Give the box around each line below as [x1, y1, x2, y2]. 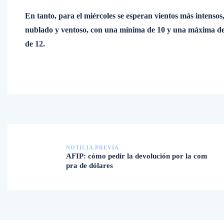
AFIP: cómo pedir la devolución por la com [66, 152, 207, 160]
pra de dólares [66, 161, 113, 169]
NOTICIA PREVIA [66, 144, 119, 150]
